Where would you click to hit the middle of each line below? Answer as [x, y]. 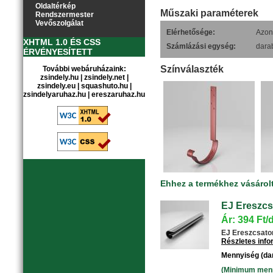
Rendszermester [65, 15]
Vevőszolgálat [59, 23]
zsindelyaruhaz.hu [55, 94]
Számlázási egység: [201, 46]
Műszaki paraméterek [209, 13]
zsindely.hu [59, 77]
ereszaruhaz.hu [118, 94]
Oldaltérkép [55, 6]
